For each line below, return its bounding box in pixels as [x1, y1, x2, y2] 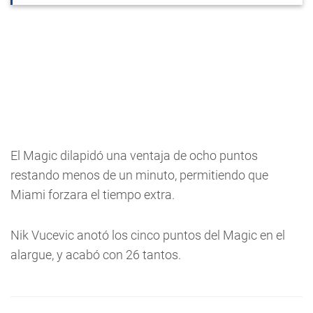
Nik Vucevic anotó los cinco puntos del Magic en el [10, 228, 285, 242]
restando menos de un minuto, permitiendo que [10, 168, 268, 182]
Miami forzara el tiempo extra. [10, 187, 175, 202]
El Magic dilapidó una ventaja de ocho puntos [10, 148, 258, 163]
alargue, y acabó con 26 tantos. [10, 247, 181, 262]
